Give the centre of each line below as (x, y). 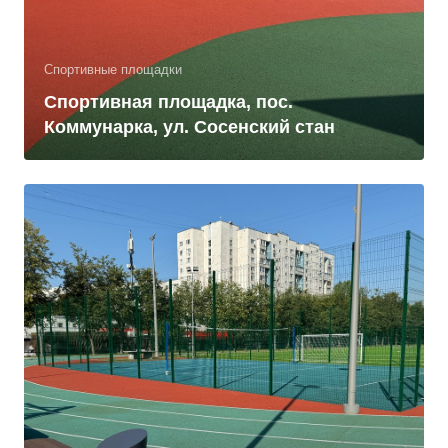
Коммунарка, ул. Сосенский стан (189, 127)
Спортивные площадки (113, 69)
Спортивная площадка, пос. (168, 102)
